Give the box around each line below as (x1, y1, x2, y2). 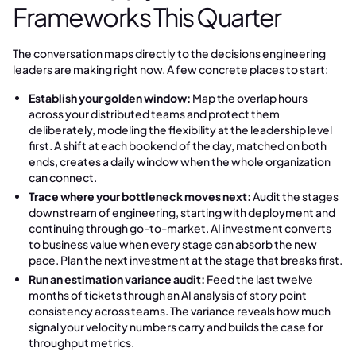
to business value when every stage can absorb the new (29, 237, 317, 251)
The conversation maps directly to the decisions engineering (13, 46, 326, 60)
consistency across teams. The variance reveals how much (29, 304, 331, 318)
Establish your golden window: (29, 91, 191, 105)
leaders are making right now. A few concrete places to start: (13, 62, 328, 76)
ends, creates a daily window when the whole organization (29, 154, 331, 168)
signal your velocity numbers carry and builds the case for (29, 319, 323, 334)
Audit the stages (251, 189, 339, 203)
